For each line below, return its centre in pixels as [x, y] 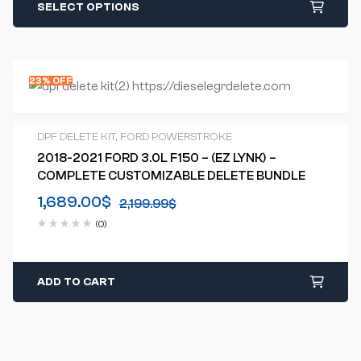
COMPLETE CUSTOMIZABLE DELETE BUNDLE [171, 176]
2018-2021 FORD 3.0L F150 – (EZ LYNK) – [156, 158]
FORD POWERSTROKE [176, 137]
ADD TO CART [76, 282]
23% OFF [50, 81]
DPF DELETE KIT [76, 137]
